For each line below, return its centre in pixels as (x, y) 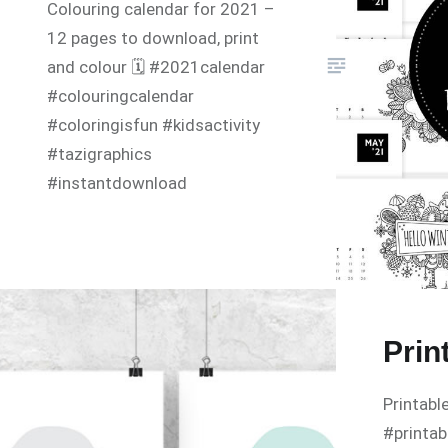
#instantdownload (117, 183)
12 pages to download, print (153, 38)
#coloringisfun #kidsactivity (154, 125)
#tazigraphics (100, 154)
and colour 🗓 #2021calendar (156, 67)
